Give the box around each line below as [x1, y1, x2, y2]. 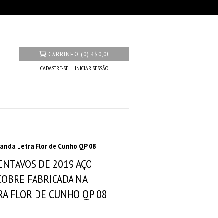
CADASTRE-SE [40, 64, 69, 72]
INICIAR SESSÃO [75, 64, 109, 72]
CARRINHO [48, 50, 79, 59]
